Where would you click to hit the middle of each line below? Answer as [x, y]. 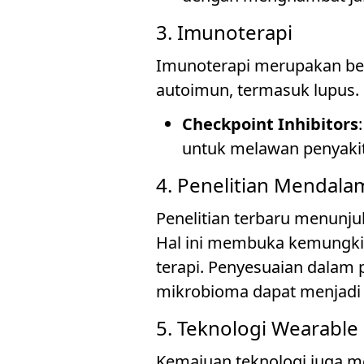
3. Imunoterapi [224, 32]
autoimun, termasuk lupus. [258, 90]
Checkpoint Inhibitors [270, 124]
